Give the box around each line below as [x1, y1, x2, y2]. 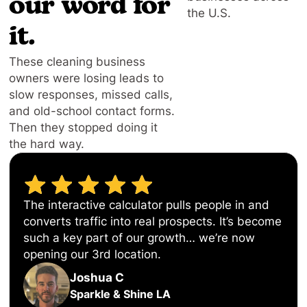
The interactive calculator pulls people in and [23, 198, 270, 212]
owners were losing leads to [9, 71, 164, 85]
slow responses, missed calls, [9, 87, 173, 101]
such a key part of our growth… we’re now [23, 231, 256, 245]
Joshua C [70, 270, 125, 284]
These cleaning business [9, 54, 146, 69]
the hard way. [9, 136, 85, 151]
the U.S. [186, 6, 231, 21]
